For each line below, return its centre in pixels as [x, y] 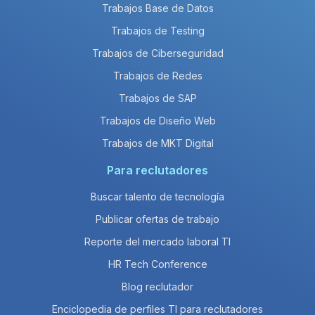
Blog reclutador [157, 287]
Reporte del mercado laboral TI [157, 242]
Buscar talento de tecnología [157, 197]
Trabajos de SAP [157, 98]
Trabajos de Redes [157, 76]
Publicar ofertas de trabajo [157, 219]
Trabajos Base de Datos [157, 8]
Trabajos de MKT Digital [157, 143]
